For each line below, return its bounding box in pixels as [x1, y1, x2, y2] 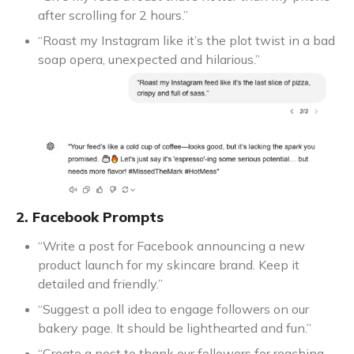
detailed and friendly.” [38, 275, 163, 292]
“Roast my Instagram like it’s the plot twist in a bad [38, 32, 335, 49]
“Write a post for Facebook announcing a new [38, 237, 305, 254]
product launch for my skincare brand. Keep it [38, 256, 299, 273]
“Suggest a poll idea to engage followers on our [38, 300, 309, 317]
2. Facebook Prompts [16, 207, 164, 226]
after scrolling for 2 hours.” [38, 7, 188, 24]
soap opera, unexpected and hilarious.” [38, 51, 260, 68]
